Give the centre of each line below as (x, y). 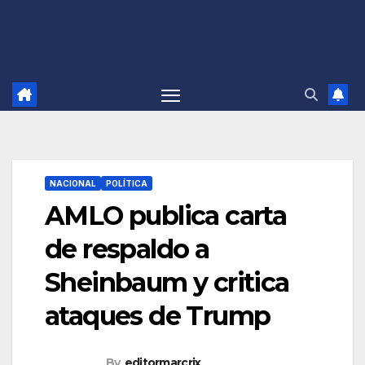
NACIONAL (73, 184)
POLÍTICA (127, 184)
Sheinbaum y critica (167, 283)
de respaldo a (127, 249)
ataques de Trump (158, 316)
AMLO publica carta (166, 216)
